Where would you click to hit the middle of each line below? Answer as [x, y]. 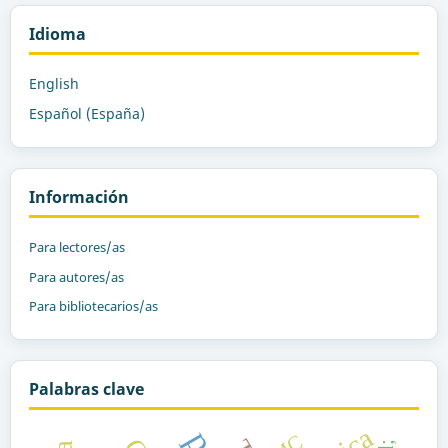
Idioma [57, 33]
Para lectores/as [76, 246]
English [53, 83]
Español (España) [86, 113]
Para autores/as [76, 276]
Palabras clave [86, 389]
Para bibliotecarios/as [93, 306]
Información [78, 196]
